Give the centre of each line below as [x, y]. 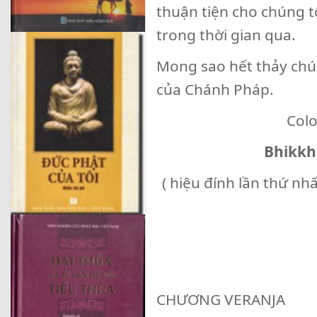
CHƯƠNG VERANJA [221, 299]
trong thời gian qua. [226, 35]
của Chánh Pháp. [215, 89]
